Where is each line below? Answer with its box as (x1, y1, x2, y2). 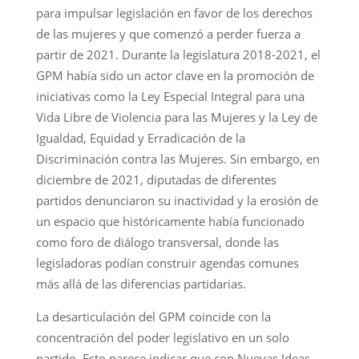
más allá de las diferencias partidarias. (35, 275, 246, 292)
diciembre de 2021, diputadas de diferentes (35, 171, 276, 188)
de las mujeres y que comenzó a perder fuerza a (35, 25, 301, 42)
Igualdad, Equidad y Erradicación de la (35, 129, 245, 146)
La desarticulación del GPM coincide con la (35, 308, 271, 325)
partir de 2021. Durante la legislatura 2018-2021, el (35, 46, 321, 63)
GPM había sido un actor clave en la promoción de (35, 67, 314, 83)
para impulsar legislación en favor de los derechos (35, 4, 313, 21)
